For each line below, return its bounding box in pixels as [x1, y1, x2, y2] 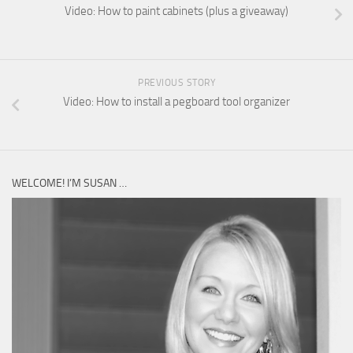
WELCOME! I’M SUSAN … [12, 176, 127, 191]
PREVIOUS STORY [138, 77, 215, 89]
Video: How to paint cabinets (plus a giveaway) [65, 4, 288, 19]
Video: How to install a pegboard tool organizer [63, 95, 290, 110]
